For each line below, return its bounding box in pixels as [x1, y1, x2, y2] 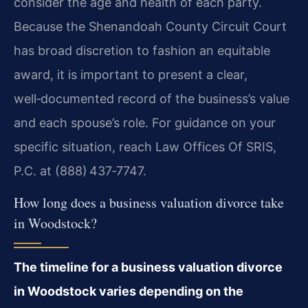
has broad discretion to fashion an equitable [14, 43, 270, 58]
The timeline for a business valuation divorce [14, 260, 283, 275]
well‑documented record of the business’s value [14, 91, 289, 107]
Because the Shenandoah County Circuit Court [14, 19, 287, 34]
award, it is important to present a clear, [14, 67, 247, 82]
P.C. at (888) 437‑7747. [14, 164, 146, 179]
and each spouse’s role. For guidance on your [14, 115, 276, 131]
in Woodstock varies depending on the [14, 284, 243, 299]
